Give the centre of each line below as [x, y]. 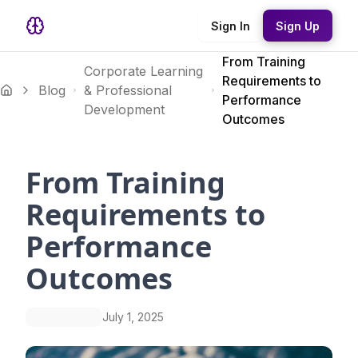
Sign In [231, 26]
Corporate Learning [143, 71]
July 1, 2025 [133, 317]
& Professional [127, 90]
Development [124, 109]
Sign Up [298, 26]
